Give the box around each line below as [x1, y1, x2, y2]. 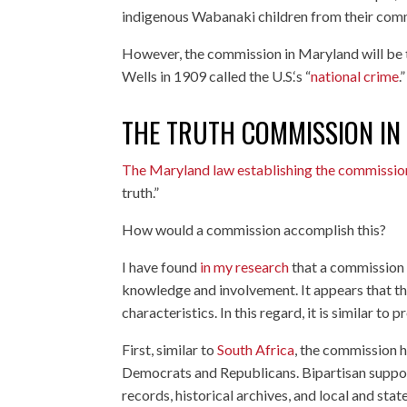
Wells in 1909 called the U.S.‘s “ [122, 66, 312, 84]
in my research [200, 257, 290, 275]
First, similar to [122, 340, 218, 358]
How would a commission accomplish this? [122, 220, 387, 238]
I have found [122, 257, 201, 275]
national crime [311, 66, 400, 84]
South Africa [217, 340, 295, 358]
